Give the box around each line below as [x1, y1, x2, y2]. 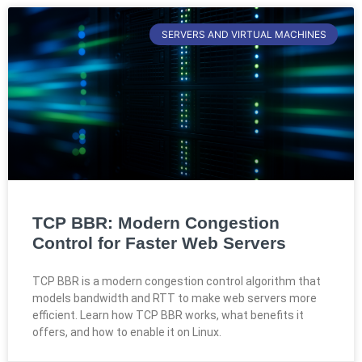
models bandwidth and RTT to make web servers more [32, 292, 317, 305]
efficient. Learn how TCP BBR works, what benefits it [32, 309, 304, 322]
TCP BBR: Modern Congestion [32, 213, 280, 233]
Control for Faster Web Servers [32, 234, 286, 253]
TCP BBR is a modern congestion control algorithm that [32, 275, 321, 288]
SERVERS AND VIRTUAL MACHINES [161, 27, 326, 40]
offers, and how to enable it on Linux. [32, 326, 221, 339]
